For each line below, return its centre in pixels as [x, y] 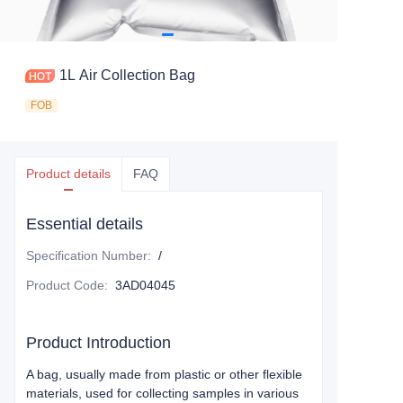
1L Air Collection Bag [127, 75]
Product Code [65, 285]
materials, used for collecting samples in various [162, 393]
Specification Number [87, 255]
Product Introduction [99, 343]
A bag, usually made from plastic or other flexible [164, 374]
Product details [68, 174]
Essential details [85, 224]
